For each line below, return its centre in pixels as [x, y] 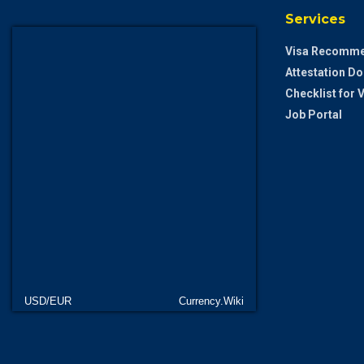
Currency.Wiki [211, 301]
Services [315, 19]
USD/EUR [48, 301]
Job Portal [314, 115]
